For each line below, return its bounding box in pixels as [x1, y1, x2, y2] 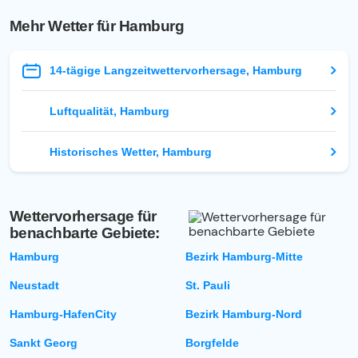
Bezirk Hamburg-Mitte [185, 250, 303, 264]
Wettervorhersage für [10, 208, 157, 225]
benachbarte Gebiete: [10, 225, 160, 242]
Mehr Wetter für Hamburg [10, 18, 185, 35]
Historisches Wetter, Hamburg [50, 145, 212, 159]
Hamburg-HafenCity [10, 308, 117, 321]
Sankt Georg [10, 336, 78, 350]
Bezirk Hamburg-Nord [185, 308, 302, 321]
